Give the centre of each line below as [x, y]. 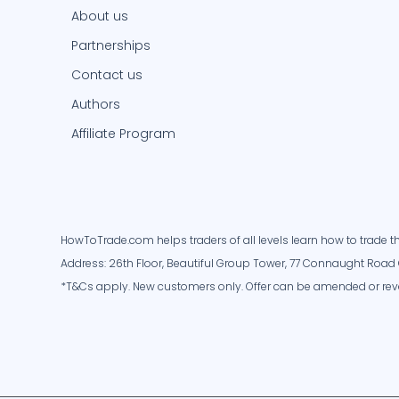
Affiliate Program [123, 134]
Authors [96, 105]
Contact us [107, 75]
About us [100, 16]
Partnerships [111, 46]
